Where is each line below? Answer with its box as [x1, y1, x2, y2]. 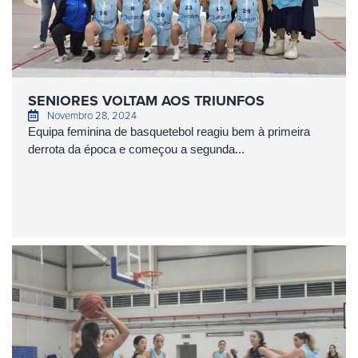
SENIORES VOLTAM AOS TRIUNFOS [28, 90, 265, 111]
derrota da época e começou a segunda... [28, 142, 245, 156]
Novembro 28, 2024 [46, 108, 137, 122]
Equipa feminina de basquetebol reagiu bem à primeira [28, 125, 310, 138]
